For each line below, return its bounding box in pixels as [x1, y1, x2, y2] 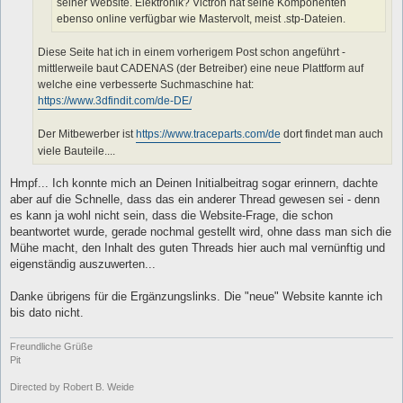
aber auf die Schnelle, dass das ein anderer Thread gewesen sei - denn [10, 193, 380, 207]
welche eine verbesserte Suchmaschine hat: [38, 77, 254, 91]
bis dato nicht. [10, 306, 84, 320]
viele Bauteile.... [38, 144, 115, 157]
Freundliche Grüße [10, 340, 93, 352]
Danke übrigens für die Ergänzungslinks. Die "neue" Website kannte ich [10, 290, 382, 304]
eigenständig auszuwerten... [10, 257, 156, 272]
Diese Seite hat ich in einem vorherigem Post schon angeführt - [38, 45, 345, 58]
